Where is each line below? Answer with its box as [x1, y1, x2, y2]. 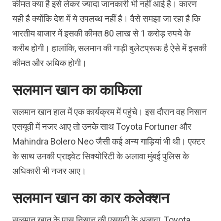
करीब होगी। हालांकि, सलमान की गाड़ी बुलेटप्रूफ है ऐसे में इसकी [12, 43, 207, 54]
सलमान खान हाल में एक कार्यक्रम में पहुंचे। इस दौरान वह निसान [12, 107, 207, 117]
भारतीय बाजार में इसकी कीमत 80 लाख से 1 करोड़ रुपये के [12, 28, 190, 39]
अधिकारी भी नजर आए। [12, 166, 86, 177]
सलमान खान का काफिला [12, 81, 142, 99]
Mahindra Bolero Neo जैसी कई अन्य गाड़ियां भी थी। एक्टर [12, 136, 205, 147]
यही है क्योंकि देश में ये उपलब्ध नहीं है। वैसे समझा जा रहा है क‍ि [12, 13, 200, 24]
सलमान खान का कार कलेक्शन [12, 189, 169, 207]
